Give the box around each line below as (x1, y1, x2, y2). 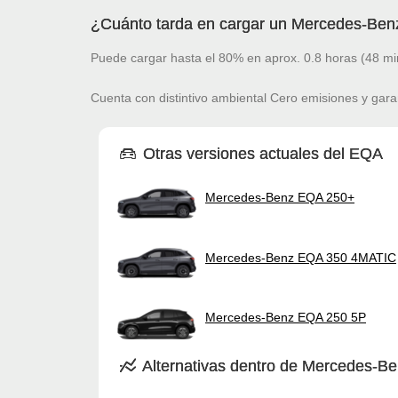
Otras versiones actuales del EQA (139, 144, 384, 163)
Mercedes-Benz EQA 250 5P (205, 309, 366, 324)
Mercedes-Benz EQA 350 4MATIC (205, 250, 396, 265)
